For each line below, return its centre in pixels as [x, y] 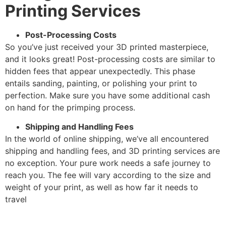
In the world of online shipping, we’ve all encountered [107, 139]
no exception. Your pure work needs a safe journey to [108, 163]
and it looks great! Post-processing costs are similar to [110, 59]
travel [16, 200]
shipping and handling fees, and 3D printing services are [112, 151]
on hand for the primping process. [70, 108]
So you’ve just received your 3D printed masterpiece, [107, 47]
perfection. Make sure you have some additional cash [107, 96]
